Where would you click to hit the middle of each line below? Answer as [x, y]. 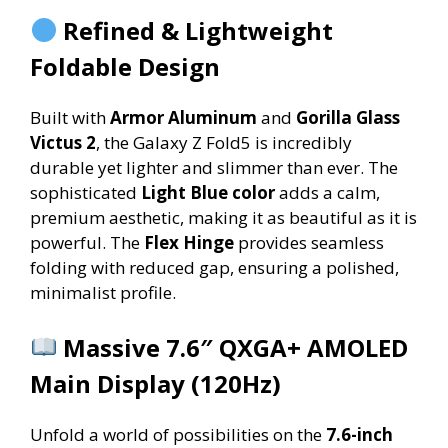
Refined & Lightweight [198, 30]
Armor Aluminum [183, 117]
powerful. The [87, 242]
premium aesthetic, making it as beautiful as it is [223, 217]
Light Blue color [208, 192]
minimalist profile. [103, 292]
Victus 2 [63, 142]
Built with [70, 117]
